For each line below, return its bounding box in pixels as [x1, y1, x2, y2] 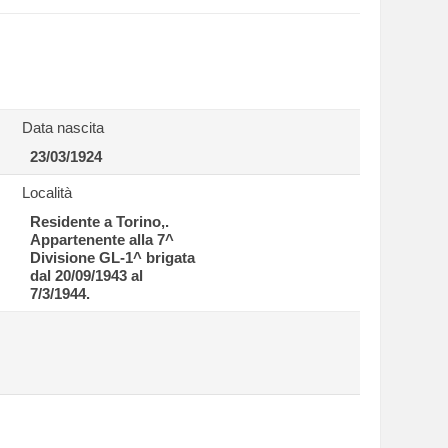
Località [21, 184, 72, 201]
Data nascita [21, 119, 104, 136]
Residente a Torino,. [29, 213, 169, 230]
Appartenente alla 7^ [29, 231, 174, 248]
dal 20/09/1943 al [29, 267, 143, 284]
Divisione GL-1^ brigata [29, 249, 195, 266]
